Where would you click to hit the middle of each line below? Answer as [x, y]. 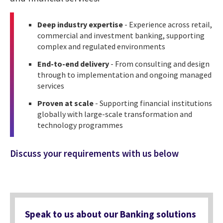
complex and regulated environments [101, 46]
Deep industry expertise [80, 24]
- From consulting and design [159, 63]
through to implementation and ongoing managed [124, 74]
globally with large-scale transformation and [115, 114]
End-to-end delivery [73, 63]
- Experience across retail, [167, 24]
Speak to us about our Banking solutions [111, 214]
